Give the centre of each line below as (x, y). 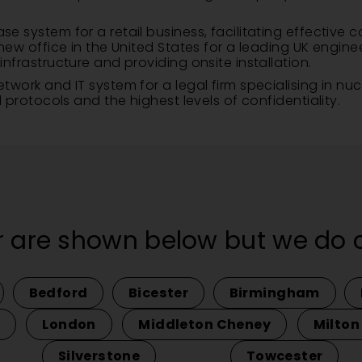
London (69, 324)
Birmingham (274, 293)
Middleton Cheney (204, 324)
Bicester (158, 293)
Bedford (58, 293)
